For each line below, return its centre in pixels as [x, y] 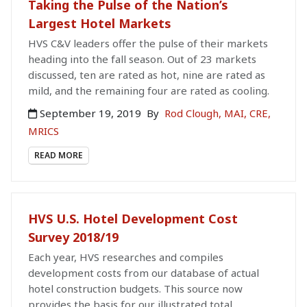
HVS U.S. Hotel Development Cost [133, 219]
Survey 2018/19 [73, 237]
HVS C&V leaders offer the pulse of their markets [148, 43]
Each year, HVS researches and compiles [126, 257]
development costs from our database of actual [144, 273]
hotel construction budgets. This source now [135, 289]
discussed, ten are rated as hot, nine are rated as [147, 75]
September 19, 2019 [90, 113]
